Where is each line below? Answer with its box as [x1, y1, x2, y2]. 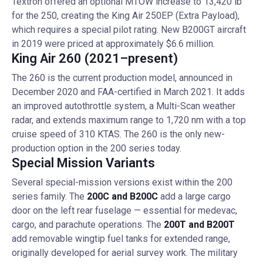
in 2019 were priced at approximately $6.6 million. [12, 38, 215, 49]
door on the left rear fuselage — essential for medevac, [12, 205, 237, 216]
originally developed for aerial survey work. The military [12, 247, 238, 258]
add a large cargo [158, 191, 231, 202]
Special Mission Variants [12, 156, 155, 170]
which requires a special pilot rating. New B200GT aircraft [12, 24, 246, 35]
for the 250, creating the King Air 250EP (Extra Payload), [12, 10, 240, 21]
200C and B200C [87, 191, 158, 202]
